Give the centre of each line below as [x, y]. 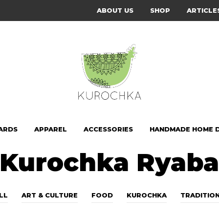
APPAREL [51, 129]
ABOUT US [115, 10]
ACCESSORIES [108, 129]
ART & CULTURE [50, 195]
